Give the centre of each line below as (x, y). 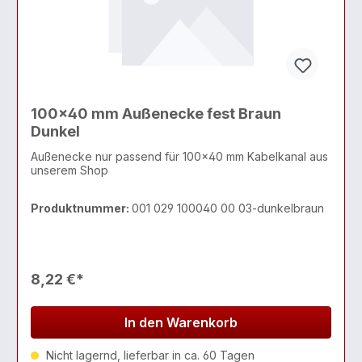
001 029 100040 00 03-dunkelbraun (228, 208)
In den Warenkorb (181, 322)
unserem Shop (69, 170)
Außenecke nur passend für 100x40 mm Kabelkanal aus (179, 156)
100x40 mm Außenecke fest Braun (156, 114)
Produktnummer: (81, 208)
